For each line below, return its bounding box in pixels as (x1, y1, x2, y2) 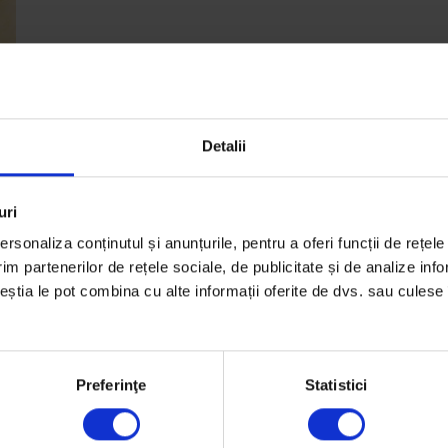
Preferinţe (76, 376, 146, 394)
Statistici (305, 376, 367, 394)
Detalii (201, 137, 247, 155)
